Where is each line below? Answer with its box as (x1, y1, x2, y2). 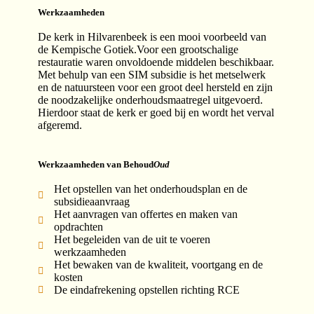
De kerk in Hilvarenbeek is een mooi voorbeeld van (38, 31, 266, 43)
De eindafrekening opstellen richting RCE (53, 284, 240, 296)
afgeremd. (38, 119, 82, 131)
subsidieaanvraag (53, 196, 130, 207)
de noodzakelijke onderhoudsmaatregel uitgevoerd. (38, 94, 263, 106)
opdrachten (53, 221, 103, 233)
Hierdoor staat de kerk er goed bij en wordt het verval (38, 107, 274, 118)
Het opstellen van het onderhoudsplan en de (53, 183, 247, 195)
